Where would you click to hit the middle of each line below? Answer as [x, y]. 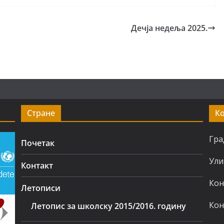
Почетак [38, 143]
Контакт [37, 165]
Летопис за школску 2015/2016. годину [109, 206]
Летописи [41, 188]
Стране [41, 113]
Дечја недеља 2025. [169, 28]
